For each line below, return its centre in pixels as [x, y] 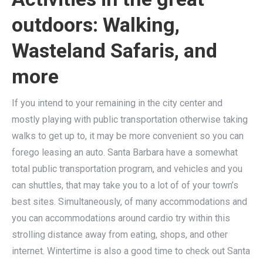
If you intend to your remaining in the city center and [117, 103]
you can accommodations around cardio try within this [121, 218]
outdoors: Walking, [96, 25]
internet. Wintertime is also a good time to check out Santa [131, 251]
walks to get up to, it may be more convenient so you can [128, 136]
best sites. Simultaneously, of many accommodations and [129, 202]
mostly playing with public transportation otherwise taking [130, 119]
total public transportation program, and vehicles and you [127, 169]
